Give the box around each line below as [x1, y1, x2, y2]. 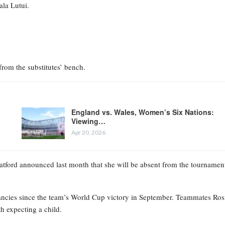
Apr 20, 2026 [71, 128, 105, 136]
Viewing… [71, 116, 105, 126]
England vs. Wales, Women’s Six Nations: [71, 106, 214, 117]
